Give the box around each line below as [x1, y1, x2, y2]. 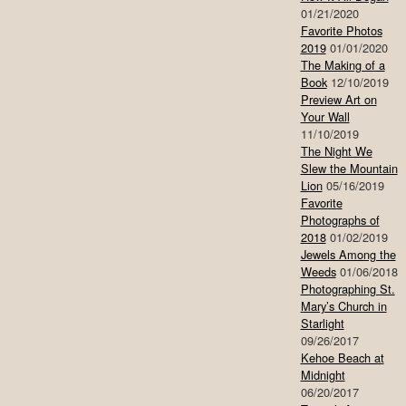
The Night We [300, 142, 372, 160]
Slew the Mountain [300, 159, 398, 178]
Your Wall [300, 108, 350, 126]
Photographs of [300, 211, 380, 229]
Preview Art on [300, 91, 377, 109]
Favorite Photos [300, 22, 382, 40]
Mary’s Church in [300, 297, 387, 315]
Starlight [300, 314, 344, 333]
